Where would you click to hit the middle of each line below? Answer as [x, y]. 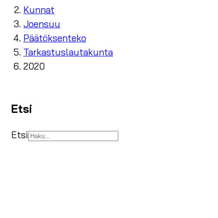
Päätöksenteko [55, 38]
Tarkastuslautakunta [68, 52]
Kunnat [39, 10]
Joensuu [42, 24]
